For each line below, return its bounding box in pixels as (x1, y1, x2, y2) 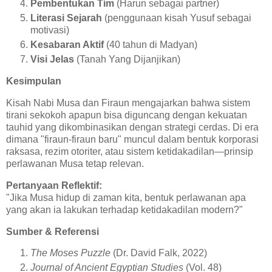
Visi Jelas (30, 54, 74, 65)
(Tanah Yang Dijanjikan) (74, 54, 180, 65)
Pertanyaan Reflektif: (6, 180, 102, 191)
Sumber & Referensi (6, 226, 99, 237)
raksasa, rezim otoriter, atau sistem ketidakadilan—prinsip (6, 146, 253, 157)
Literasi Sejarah (30, 13, 102, 24)
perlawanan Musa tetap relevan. (6, 158, 144, 169)
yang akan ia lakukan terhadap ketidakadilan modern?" (6, 204, 243, 215)
